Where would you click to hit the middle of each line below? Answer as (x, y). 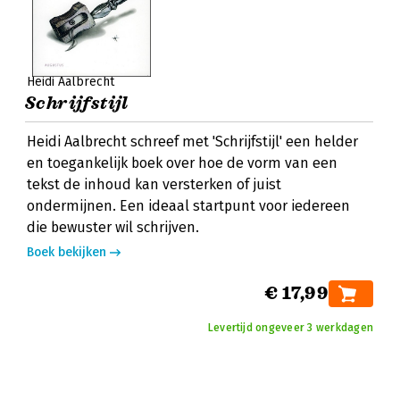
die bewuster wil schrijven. (113, 227)
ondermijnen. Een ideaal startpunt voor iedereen (188, 206)
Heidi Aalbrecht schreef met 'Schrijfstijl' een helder (192, 142)
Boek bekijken (67, 252)
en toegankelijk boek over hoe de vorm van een (182, 163)
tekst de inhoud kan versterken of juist (154, 184)
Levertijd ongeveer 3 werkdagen (290, 328)
